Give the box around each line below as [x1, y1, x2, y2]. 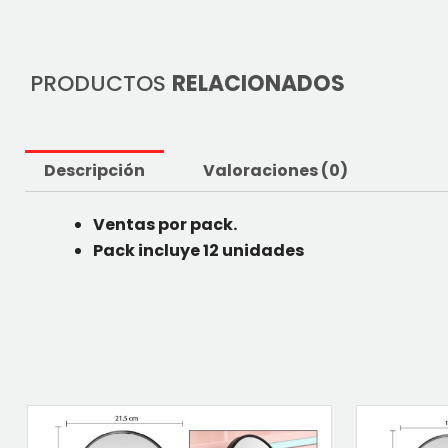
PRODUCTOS [30, 68, 172, 99]
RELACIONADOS [172, 68, 345, 99]
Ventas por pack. [93, 212, 237, 236]
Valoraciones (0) [202, 158, 348, 182]
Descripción [44, 158, 146, 182]
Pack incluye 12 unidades [93, 238, 304, 262]
